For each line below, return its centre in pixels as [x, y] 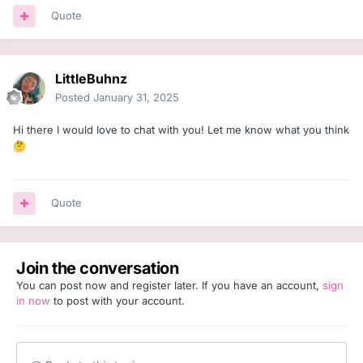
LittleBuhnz [91, 79]
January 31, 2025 [136, 98]
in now [33, 301]
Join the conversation [98, 269]
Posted [74, 98]
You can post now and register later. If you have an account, [169, 286]
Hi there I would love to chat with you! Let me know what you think [181, 130]
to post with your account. [117, 301]
